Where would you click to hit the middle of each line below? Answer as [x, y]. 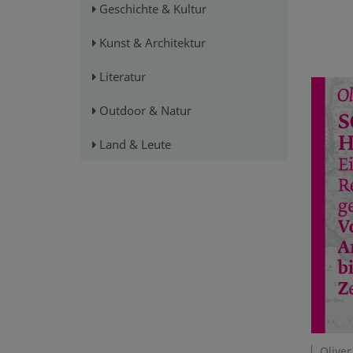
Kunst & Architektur [151, 43]
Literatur [121, 77]
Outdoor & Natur [144, 111]
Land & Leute [134, 145]
